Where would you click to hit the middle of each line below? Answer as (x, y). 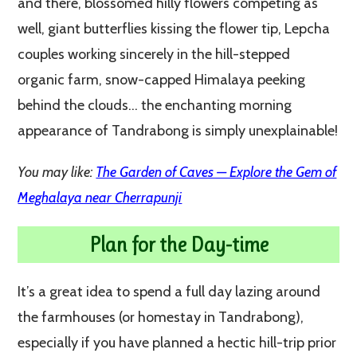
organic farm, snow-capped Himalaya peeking (162, 79)
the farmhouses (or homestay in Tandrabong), (161, 317)
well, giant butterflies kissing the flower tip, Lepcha (174, 28)
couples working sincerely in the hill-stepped (154, 54)
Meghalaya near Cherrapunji (100, 197)
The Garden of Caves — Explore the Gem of (216, 172)
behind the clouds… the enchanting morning (155, 105)
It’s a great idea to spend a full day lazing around (169, 291)
